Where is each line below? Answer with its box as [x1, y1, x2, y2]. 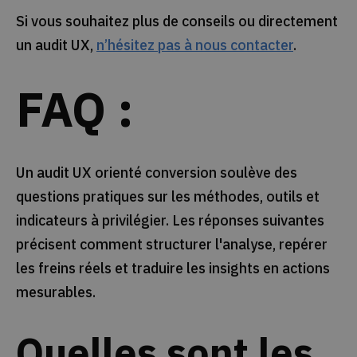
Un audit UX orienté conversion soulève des [15, 163, 297, 182]
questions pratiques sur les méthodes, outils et [15, 187, 320, 206]
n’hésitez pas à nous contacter [96, 36, 293, 55]
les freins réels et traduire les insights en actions [15, 259, 330, 278]
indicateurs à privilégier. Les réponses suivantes [15, 211, 324, 230]
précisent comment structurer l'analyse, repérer [15, 235, 328, 254]
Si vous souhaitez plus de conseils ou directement [15, 12, 338, 31]
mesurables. [15, 283, 96, 302]
